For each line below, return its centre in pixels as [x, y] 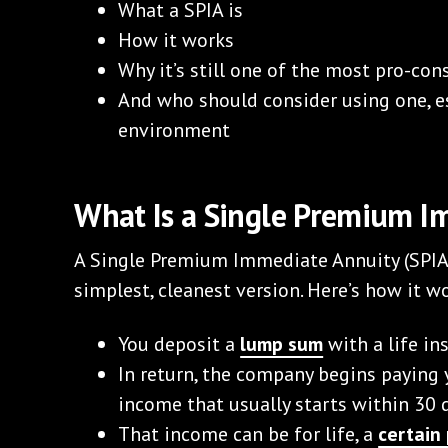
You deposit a [179, 343]
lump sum [282, 343]
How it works [176, 39]
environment [174, 129]
